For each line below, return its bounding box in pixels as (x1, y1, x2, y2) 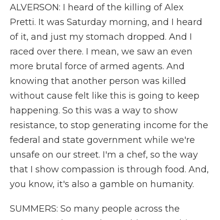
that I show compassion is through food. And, (10, 164, 209, 175)
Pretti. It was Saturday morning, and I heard (10, 17, 202, 27)
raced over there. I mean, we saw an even (10, 46, 192, 57)
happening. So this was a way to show (10, 105, 178, 116)
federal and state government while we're (10, 135, 195, 145)
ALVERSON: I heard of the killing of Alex (10, 2, 184, 13)
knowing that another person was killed (10, 76, 186, 86)
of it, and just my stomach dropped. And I (10, 31, 192, 42)
